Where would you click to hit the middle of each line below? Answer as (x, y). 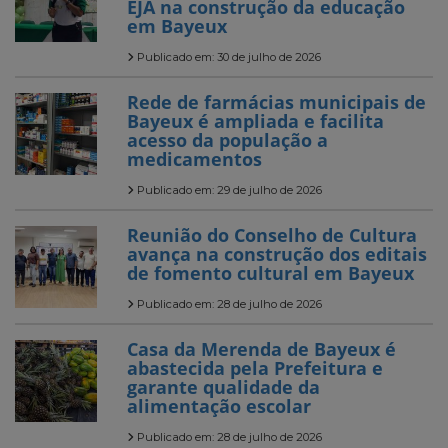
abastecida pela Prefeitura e (255, 368)
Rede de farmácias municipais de (276, 102)
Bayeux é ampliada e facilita (255, 121)
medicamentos (194, 159)
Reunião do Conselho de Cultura (272, 235)
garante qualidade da (223, 387)
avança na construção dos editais (277, 254)
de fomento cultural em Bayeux (273, 273)
